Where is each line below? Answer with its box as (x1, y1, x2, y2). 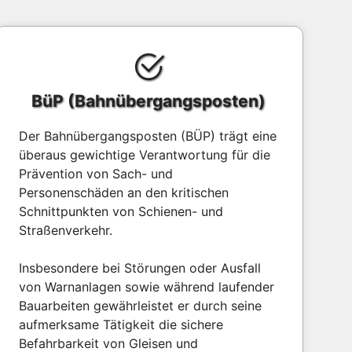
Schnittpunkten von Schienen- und (18, 203, 223, 219)
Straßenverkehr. (18, 222, 112, 238)
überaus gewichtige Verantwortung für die (18, 147, 270, 163)
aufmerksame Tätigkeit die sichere (18, 317, 223, 332)
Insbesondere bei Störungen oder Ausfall (18, 260, 261, 276)
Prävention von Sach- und (18, 166, 173, 181)
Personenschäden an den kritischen (18, 185, 229, 200)
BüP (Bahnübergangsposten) (31, 91, 266, 111)
